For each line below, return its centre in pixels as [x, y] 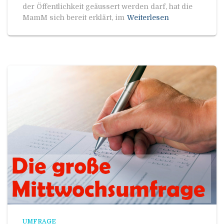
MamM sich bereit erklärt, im [73, 17]
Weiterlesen [148, 17]
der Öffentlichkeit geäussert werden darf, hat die [107, 6]
